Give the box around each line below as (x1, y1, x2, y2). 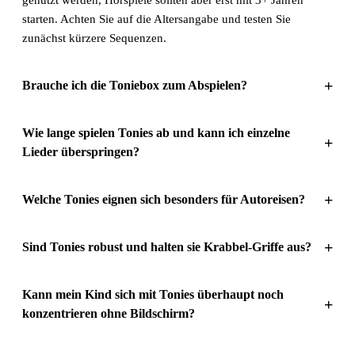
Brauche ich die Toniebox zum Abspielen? (22, 78, 247, 92)
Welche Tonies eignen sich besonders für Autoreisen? (22, 192, 305, 206)
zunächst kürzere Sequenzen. (22, 31, 166, 44)
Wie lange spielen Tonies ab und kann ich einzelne (22, 125, 290, 139)
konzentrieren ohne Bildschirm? (22, 306, 195, 320)
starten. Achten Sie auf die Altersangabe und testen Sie (22, 12, 291, 25)
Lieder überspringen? (22, 144, 139, 158)
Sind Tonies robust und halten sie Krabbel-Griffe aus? (22, 239, 311, 254)
